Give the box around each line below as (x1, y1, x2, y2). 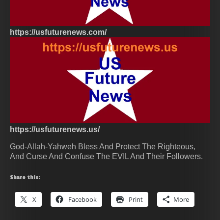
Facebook (68, 195, 97, 204)
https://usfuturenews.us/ (10, 125, 100, 134)
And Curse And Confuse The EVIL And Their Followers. (10, 152, 203, 161)
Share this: (10, 174, 40, 181)
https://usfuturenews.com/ (10, 28, 107, 37)
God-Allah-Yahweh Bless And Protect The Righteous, (10, 142, 195, 151)
